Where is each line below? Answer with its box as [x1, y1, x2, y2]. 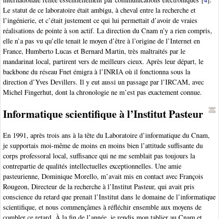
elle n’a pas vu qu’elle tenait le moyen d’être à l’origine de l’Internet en [3, 36, 200, 46]
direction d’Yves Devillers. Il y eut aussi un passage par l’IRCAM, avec [3, 77, 204, 87]
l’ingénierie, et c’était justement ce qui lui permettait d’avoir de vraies [3, 16, 197, 25]
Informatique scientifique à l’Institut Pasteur [3, 106, 203, 122]
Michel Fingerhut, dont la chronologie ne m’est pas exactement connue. [3, 88, 202, 97]
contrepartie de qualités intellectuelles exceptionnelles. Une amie [3, 161, 181, 171]
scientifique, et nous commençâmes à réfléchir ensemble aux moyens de [3, 202, 201, 212]
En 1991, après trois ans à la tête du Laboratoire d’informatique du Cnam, [3, 130, 210, 140]
